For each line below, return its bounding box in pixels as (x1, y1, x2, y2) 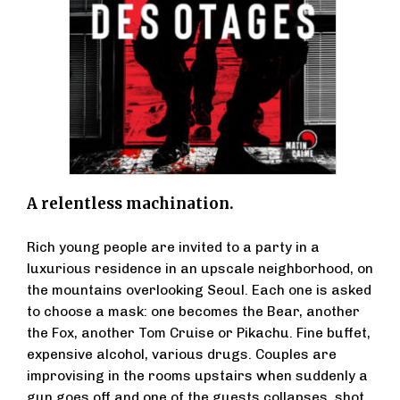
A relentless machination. (27, 194, 234, 214)
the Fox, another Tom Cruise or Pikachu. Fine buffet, (27, 325, 371, 342)
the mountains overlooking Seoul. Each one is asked (27, 282, 371, 299)
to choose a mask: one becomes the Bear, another (27, 304, 360, 321)
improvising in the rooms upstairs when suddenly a (27, 368, 368, 385)
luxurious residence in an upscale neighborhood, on (27, 261, 373, 278)
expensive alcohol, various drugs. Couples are (27, 346, 337, 363)
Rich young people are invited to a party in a (27, 239, 320, 256)
